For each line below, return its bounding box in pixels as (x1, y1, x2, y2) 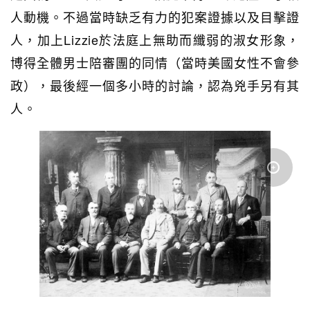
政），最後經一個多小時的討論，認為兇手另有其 (10, 76, 300, 95)
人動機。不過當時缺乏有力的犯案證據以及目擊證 (10, 8, 300, 26)
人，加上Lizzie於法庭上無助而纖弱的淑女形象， (10, 30, 300, 49)
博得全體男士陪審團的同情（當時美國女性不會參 (10, 53, 300, 72)
